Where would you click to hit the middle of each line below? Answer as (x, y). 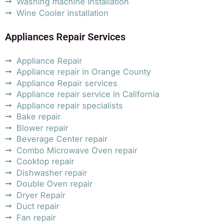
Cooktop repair (45, 162)
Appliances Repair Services (65, 37)
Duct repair (38, 206)
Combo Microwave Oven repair (77, 150)
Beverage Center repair (62, 139)
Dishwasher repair (52, 172)
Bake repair (38, 117)
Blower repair (42, 128)
